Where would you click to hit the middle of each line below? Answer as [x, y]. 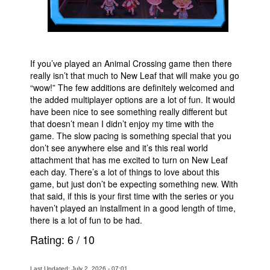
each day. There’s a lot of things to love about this [125, 172]
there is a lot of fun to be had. [86, 220]
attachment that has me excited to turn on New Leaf [129, 160]
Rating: [49, 239]
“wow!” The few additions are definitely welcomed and [132, 87]
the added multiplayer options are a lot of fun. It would [133, 99]
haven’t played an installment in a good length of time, [133, 208]
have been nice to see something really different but [129, 111]
